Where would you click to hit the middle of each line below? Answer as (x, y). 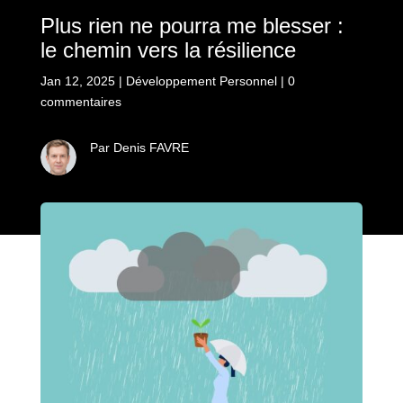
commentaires (81, 101)
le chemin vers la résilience (168, 49)
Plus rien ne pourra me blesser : (192, 25)
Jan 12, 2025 (77, 81)
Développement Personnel (201, 81)
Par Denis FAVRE (139, 147)
